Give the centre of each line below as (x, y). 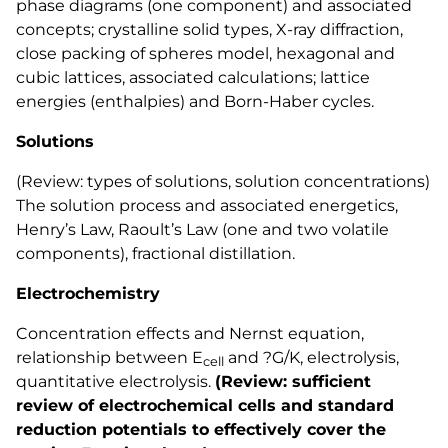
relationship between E (109, 357)
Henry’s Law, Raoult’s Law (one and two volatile (202, 229)
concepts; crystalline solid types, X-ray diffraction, (209, 29)
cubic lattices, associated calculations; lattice (193, 77)
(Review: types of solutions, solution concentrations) (223, 181)
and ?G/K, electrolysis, (311, 357)
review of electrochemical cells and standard (205, 405)
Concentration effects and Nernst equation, (190, 333)
